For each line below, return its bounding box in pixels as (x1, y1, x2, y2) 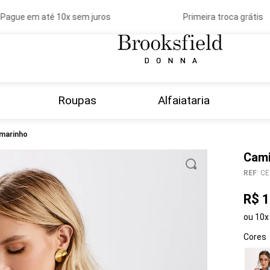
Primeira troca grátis (175, 12, 256, 22)
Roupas (57, 93, 96, 107)
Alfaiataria (158, 93, 210, 107)
